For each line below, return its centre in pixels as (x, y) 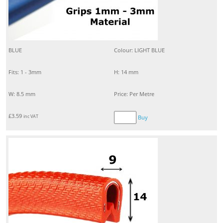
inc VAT (31, 116)
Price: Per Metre (134, 94)
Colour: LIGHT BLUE (139, 50)
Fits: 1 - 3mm (25, 72)
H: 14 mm (126, 72)
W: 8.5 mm (22, 94)
